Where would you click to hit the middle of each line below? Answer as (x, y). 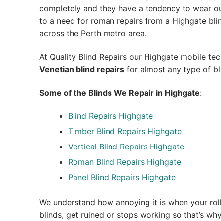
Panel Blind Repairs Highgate (122, 177)
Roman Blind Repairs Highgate (124, 162)
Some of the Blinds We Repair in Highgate (120, 92)
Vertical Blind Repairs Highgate (126, 147)
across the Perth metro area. (93, 33)
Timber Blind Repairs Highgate (125, 131)
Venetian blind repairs (82, 69)
